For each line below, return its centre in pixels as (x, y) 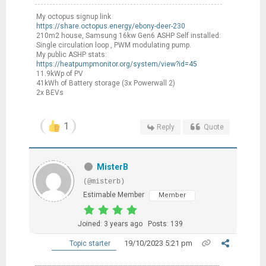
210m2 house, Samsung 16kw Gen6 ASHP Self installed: (128, 35)
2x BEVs (50, 92)
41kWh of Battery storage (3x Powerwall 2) (105, 83)
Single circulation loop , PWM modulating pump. (113, 45)
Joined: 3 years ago (110, 224)
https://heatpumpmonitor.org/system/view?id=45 (116, 64)
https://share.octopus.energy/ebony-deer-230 (110, 26)
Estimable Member (113, 195)
